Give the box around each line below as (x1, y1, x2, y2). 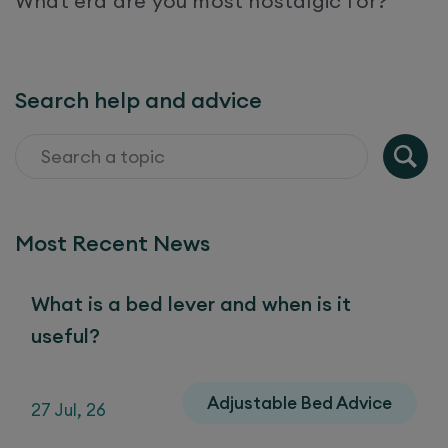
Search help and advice (15, 85, 262, 114)
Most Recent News (15, 228, 210, 257)
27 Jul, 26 (31, 399, 106, 422)
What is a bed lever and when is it (31, 290, 351, 316)
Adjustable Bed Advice (207, 391, 392, 414)
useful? (31, 322, 100, 348)
